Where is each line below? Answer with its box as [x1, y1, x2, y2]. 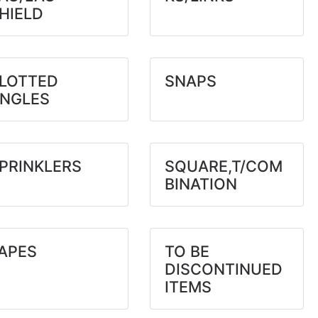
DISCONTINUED [164, 260, 283, 278]
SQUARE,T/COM [164, 157, 283, 175]
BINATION [164, 175, 237, 193]
